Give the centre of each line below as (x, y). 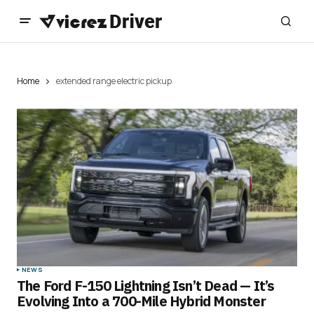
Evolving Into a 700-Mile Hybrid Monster (141, 301)
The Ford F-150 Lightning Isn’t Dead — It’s (146, 286)
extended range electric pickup (114, 81)
